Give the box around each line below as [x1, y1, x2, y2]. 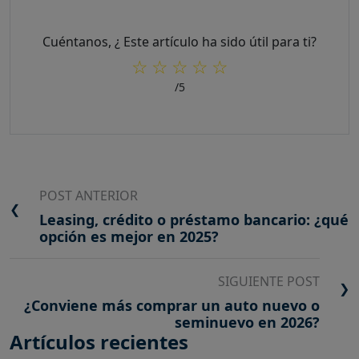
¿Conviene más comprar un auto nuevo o [24, 296, 320, 316]
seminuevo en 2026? [175, 313, 320, 333]
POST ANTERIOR [39, 187, 138, 205]
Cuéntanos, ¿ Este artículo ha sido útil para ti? [42, 33, 317, 51]
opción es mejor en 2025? [39, 227, 219, 247]
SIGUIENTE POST [218, 272, 320, 291]
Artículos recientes [10, 329, 188, 356]
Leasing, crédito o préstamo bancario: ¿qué [39, 210, 349, 230]
